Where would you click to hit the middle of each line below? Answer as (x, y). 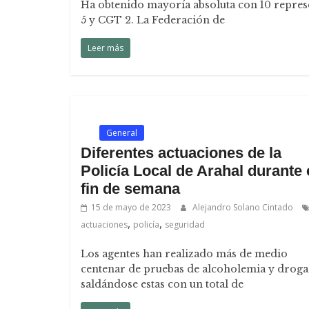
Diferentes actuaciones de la (181, 153)
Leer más (106, 48)
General (122, 133)
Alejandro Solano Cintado (244, 207)
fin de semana (130, 189)
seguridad (185, 225)
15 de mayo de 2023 (131, 207)
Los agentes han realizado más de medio (184, 254)
